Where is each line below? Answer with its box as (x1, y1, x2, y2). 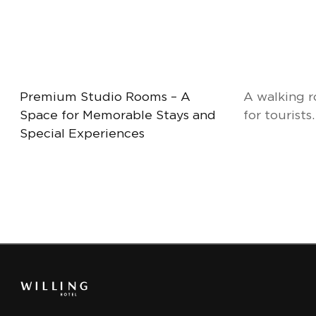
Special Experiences (20, 128, 145, 140)
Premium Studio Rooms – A (20, 91, 190, 103)
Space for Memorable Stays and (20, 109, 216, 121)
